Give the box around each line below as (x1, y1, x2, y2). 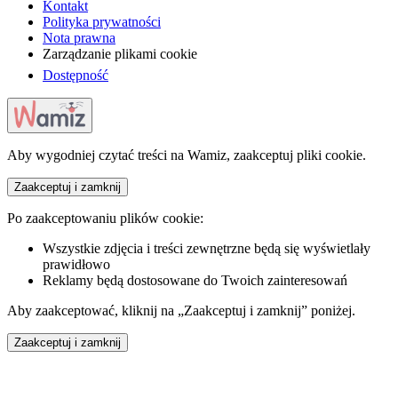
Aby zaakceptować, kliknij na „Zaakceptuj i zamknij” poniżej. (7, 302, 355, 318)
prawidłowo (43, 256, 110, 272)
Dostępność (43, 68, 108, 84)
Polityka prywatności (43, 14, 161, 30)
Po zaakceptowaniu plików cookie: (7, 210, 203, 226)
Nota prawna (43, 30, 115, 46)
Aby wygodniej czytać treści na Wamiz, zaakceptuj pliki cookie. (7, 147, 366, 163)
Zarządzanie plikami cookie (43, 46, 197, 62)
